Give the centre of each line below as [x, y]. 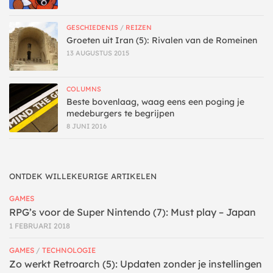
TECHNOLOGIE [69, 250]
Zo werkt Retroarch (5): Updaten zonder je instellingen [136, 264]
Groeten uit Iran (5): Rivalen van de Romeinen [162, 41]
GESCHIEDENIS [92, 28]
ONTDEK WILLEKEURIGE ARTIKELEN [83, 176]
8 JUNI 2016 [87, 126]
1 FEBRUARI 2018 [40, 226]
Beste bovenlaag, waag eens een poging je [155, 102]
